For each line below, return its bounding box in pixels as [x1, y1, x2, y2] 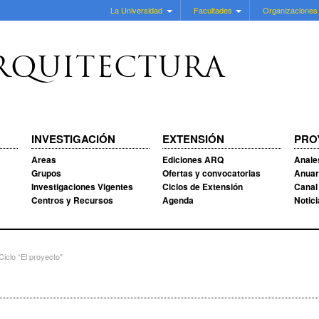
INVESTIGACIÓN [31, 131, 115, 147]
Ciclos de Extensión [162, 180, 244, 193]
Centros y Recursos [31, 194, 113, 206]
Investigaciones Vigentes [31, 180, 133, 193]
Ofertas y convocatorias [162, 167, 261, 179]
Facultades [193, 4, 232, 16]
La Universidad [110, 4, 162, 16]
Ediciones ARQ [162, 153, 224, 166]
